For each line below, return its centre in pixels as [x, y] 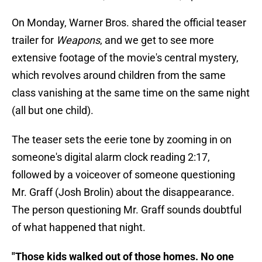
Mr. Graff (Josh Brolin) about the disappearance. [123, 192]
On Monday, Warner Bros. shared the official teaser [129, 23]
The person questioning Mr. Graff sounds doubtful [127, 210]
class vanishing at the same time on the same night [131, 93]
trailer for [34, 40]
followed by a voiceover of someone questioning [123, 175]
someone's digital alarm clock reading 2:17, [111, 157]
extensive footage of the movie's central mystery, [125, 58]
